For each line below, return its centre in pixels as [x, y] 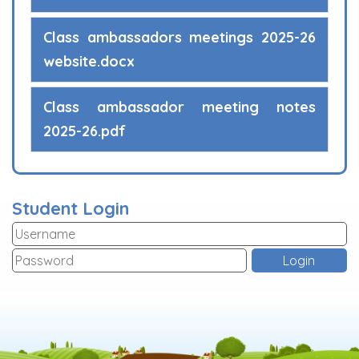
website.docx [89, 62]
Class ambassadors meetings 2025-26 [179, 38]
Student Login [71, 209]
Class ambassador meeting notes [179, 107]
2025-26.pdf [85, 131]
